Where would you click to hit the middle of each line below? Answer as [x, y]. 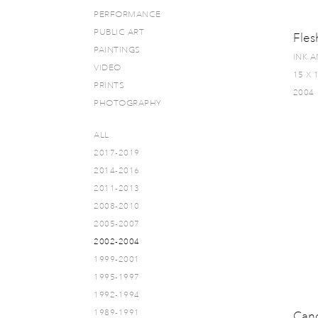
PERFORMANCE [127, 15]
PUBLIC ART [119, 32]
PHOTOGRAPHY [128, 103]
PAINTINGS [117, 50]
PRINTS [109, 86]
